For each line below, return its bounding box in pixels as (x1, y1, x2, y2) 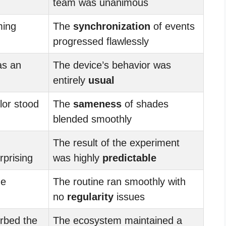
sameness (73, 98, 122, 109)
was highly (53, 152, 102, 163)
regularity (67, 191, 114, 202)
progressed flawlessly (53, 35, 149, 47)
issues (114, 191, 145, 202)
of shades (122, 98, 168, 109)
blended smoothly (53, 113, 132, 125)
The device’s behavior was (53, 59, 171, 71)
